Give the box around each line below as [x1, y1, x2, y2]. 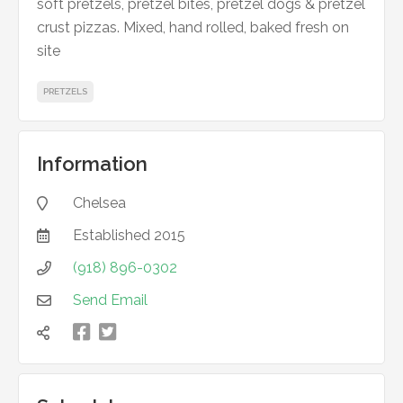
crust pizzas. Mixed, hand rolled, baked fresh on [37, 19, 349, 36]
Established [73, 227, 154, 244]
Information [37, 152, 148, 175]
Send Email [73, 291, 148, 309]
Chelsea [73, 194, 126, 211]
